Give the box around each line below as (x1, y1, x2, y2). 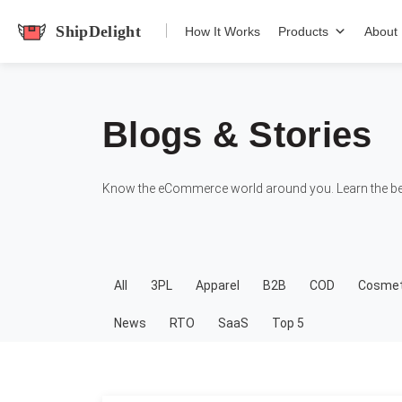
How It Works (185, 24, 260, 39)
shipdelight (166, 21, 230, 36)
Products (278, 24, 328, 39)
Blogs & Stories (102, 115, 372, 154)
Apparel (196, 278, 240, 293)
